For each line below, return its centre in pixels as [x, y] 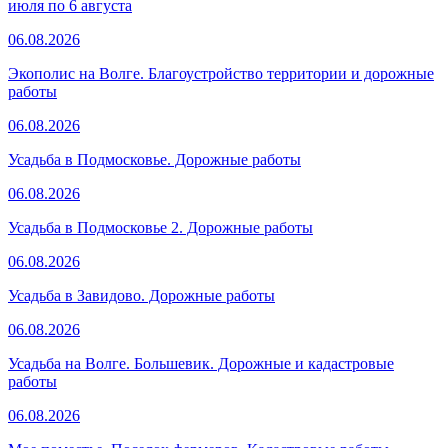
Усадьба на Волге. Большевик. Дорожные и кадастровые [201, 363]
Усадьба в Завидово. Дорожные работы [141, 295]
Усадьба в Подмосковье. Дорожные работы [154, 159]
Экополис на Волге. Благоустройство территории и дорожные [221, 73]
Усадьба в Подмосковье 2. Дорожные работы [160, 227]
